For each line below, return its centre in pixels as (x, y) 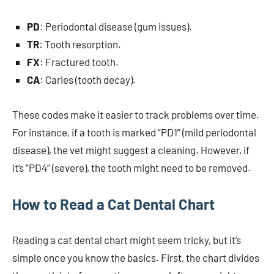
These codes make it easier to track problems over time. (136, 115)
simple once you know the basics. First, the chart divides (136, 258)
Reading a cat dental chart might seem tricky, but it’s (127, 240)
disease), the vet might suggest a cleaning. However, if (131, 150)
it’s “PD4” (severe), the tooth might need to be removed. (131, 168)
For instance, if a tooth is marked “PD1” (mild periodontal (134, 132)
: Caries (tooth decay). (88, 80)
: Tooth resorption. (80, 44)
